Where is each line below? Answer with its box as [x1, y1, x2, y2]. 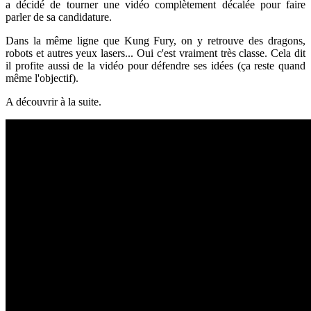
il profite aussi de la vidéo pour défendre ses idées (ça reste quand [6, 59, 305, 72]
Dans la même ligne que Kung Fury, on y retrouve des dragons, [6, 34, 305, 47]
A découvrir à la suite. [6, 95, 101, 108]
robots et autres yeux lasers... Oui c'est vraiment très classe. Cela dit [6, 47, 305, 59]
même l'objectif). [6, 72, 78, 84]
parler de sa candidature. [6, 10, 112, 23]
